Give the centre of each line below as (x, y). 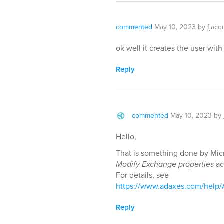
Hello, (126, 137)
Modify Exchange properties (165, 164)
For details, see (142, 175)
